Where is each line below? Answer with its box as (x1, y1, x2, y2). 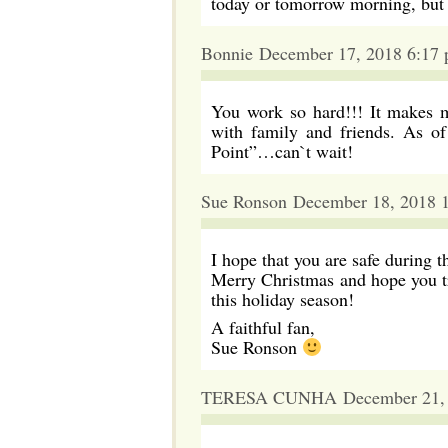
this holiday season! (211, 287, 354, 311)
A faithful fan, (211, 315, 315, 339)
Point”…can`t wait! (211, 139, 353, 163)
